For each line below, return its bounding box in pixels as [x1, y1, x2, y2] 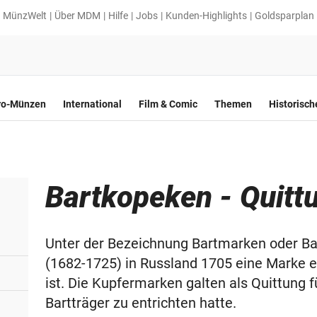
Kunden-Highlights [166, 10, 247, 21]
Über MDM [54, 10, 100, 21]
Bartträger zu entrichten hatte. [45, 294, 236, 311]
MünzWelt [3, 10, 47, 21]
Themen [214, 98, 252, 110]
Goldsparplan [255, 10, 314, 21]
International [63, 98, 122, 110]
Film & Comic [139, 98, 197, 110]
